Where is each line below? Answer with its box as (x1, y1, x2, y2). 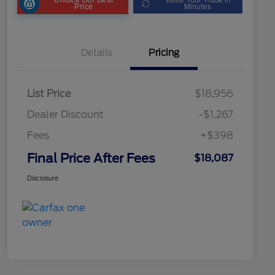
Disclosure (27, 174, 58, 182)
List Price (27, 88, 71, 100)
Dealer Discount (27, 109, 104, 121)
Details (80, 47, 112, 59)
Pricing (149, 47, 179, 59)
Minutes (184, 2, 212, 11)
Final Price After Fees (27, 151, 155, 166)
